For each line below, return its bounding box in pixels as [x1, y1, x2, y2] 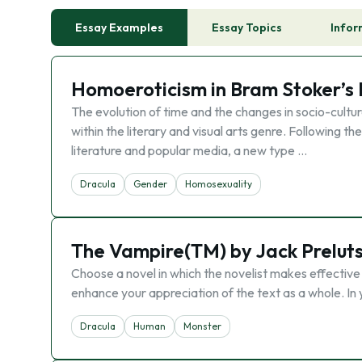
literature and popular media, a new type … [71, 142, 307, 158]
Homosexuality [185, 178, 252, 190]
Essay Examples [75, 20, 163, 35]
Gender [133, 178, 167, 190]
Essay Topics [212, 20, 282, 35]
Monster [183, 320, 221, 332]
